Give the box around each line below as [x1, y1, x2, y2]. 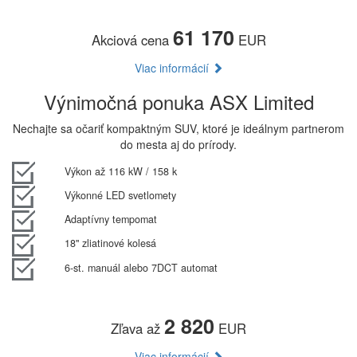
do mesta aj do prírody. [120, 135, 237, 152]
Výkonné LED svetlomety [64, 187, 176, 202]
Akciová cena [91, 29, 173, 49]
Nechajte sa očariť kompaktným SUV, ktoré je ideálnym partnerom [13, 120, 344, 136]
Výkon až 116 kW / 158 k [64, 163, 177, 178]
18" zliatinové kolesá [64, 236, 156, 251]
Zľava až [111, 318, 164, 338]
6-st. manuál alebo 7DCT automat [64, 260, 218, 275]
